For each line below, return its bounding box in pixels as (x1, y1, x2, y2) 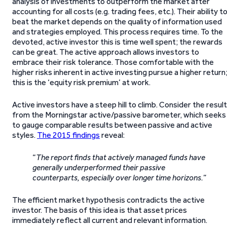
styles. (12, 130, 37, 140)
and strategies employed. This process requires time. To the (12, 27, 223, 36)
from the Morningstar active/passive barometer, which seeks (12, 110, 226, 120)
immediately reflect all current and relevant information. (12, 215, 207, 225)
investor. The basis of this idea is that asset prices (12, 205, 187, 215)
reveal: (100, 130, 125, 140)
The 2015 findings (37, 130, 100, 140)
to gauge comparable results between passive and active (12, 120, 212, 130)
